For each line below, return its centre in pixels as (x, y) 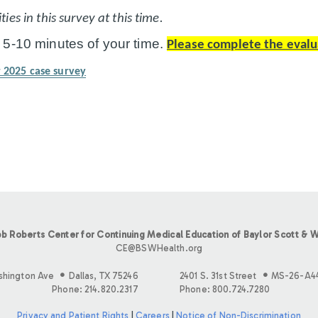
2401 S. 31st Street (219, 275)
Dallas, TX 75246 (103, 275)
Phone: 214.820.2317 (95, 289)
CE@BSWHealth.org (159, 248)
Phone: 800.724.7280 (225, 289)
